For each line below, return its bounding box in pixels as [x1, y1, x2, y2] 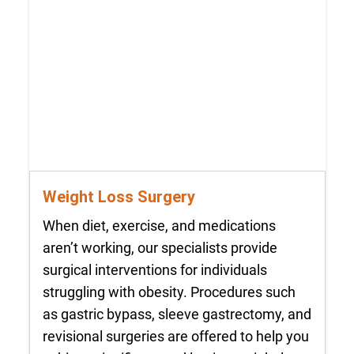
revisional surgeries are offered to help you [42, 327, 309, 345]
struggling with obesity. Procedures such [42, 283, 296, 300]
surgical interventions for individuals [42, 261, 267, 278]
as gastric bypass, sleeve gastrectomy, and [42, 305, 311, 322]
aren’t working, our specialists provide [42, 239, 277, 256]
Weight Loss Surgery [42, 187, 195, 207]
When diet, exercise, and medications [42, 217, 276, 234]
